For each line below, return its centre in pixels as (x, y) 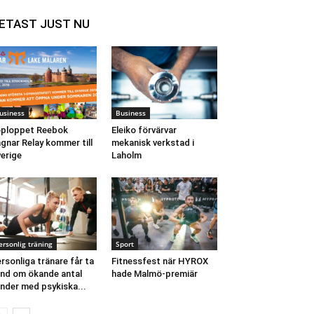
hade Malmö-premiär (154, 274)
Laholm (126, 156)
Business (130, 113)
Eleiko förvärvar (144, 130)
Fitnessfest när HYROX (159, 261)
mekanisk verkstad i (152, 143)
